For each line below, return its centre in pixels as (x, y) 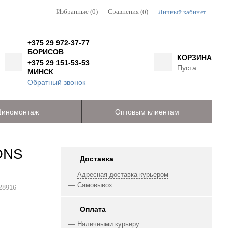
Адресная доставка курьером (123, 174)
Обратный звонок (57, 82)
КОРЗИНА (194, 57)
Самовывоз (94, 185)
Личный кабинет (182, 12)
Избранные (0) (77, 12)
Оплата (93, 209)
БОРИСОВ (46, 52)
